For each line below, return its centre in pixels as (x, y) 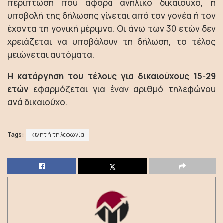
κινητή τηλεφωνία (58, 135)
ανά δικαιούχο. (37, 102)
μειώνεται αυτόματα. (51, 55)
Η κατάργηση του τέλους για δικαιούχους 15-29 (111, 76)
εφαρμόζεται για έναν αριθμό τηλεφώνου (122, 89)
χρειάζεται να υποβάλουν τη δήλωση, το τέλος (111, 42)
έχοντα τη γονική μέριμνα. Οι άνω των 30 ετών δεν (111, 29)
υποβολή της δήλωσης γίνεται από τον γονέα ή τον (111, 16)
